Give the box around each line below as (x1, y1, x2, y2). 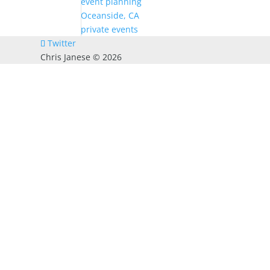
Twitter (48, 37, 77, 49)
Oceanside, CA (81, 10, 140, 21)
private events (81, 24, 139, 35)
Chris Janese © (40, 51, 103, 63)
